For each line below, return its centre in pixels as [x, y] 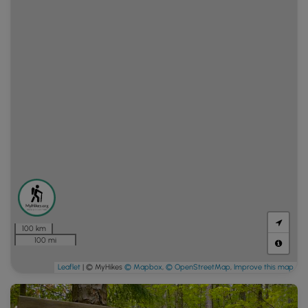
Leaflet [69, 267]
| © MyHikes [102, 267]
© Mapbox [143, 267]
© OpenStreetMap [198, 267]
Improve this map [264, 267]
